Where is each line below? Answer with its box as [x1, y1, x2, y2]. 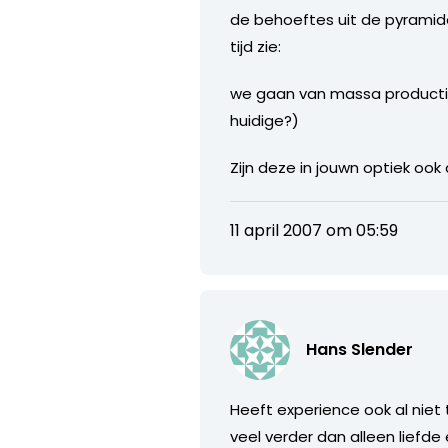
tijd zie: [230, 35, 282, 57]
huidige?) [230, 109, 300, 131]
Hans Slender [306, 337, 414, 361]
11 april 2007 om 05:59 [230, 218, 399, 242]
